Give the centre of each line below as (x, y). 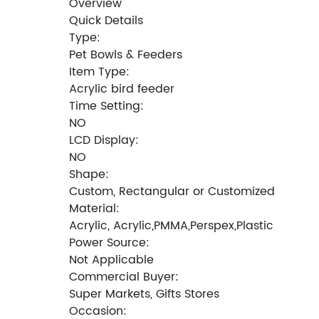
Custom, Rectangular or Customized (172, 191)
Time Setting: (106, 106)
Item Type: (99, 72)
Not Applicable (111, 260)
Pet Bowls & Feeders (126, 54)
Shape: (89, 174)
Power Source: (109, 242)
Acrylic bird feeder (122, 89)
